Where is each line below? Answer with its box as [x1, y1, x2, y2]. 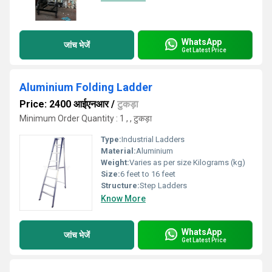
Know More [101, 194, 146, 203]
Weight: [101, 158, 129, 167]
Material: [101, 146, 136, 155]
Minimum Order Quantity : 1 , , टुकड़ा [19, 114, 152, 123]
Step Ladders [140, 181, 187, 190]
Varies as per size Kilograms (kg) [129, 158, 245, 167]
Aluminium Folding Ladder [19, 81, 152, 93]
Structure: [101, 181, 140, 190]
